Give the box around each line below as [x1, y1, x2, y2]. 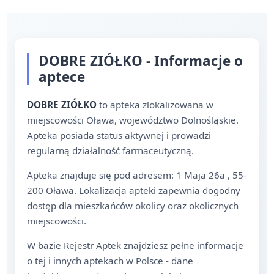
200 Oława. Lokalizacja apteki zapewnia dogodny [27, 184, 240, 196]
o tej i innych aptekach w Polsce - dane [27, 254, 193, 267]
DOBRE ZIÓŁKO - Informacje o [39, 51, 243, 70]
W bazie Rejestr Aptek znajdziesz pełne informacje [27, 239, 243, 251]
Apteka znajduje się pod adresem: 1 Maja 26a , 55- [27, 169, 246, 181]
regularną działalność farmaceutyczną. [27, 144, 194, 157]
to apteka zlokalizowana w [97, 98, 213, 111]
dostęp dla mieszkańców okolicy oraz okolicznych [27, 199, 239, 212]
